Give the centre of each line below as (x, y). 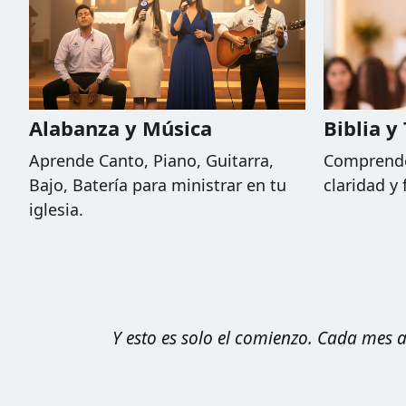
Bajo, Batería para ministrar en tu (158, 185)
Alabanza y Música (121, 128)
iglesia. (56, 210)
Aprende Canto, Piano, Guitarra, (151, 161)
